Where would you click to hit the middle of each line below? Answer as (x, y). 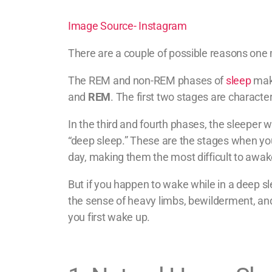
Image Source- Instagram (127, 26)
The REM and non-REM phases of (147, 81)
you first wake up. (109, 217)
